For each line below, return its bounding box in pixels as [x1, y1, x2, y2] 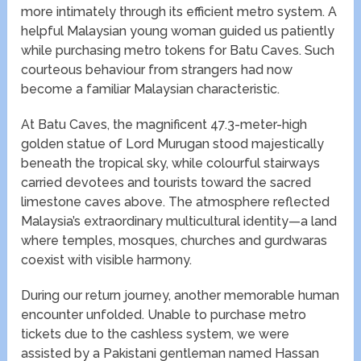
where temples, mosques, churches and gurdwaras [21, 233, 328, 249]
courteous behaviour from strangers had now [21, 62, 293, 78]
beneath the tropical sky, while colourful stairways [21, 156, 321, 172]
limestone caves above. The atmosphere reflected [21, 194, 330, 210]
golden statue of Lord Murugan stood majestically [21, 136, 325, 152]
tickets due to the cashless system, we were [21, 326, 290, 342]
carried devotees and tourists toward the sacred [21, 175, 312, 191]
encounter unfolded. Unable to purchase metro [21, 307, 307, 323]
